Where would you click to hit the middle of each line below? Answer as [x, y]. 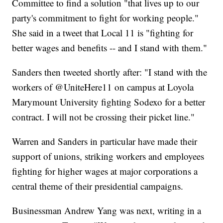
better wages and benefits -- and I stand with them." [110, 48]
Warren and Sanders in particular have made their [105, 141]
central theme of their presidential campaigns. [98, 186]
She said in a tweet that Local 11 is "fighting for [103, 33]
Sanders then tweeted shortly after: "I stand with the [110, 72]
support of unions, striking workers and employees [108, 156]
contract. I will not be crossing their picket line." [104, 117]
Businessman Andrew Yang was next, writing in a [107, 211]
